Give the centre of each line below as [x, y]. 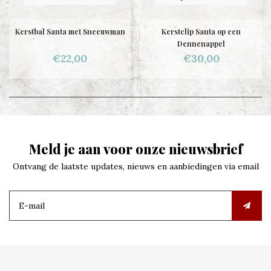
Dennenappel [201, 44]
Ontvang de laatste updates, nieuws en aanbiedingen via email [135, 166]
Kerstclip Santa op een [201, 31]
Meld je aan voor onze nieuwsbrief [135, 149]
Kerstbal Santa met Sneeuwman [70, 31]
